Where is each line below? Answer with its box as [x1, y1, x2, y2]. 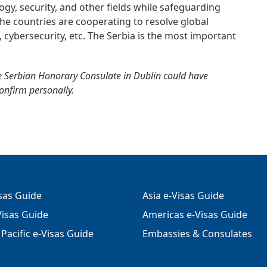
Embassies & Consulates [142, 227, 252, 240]
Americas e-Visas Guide [142, 208, 247, 221]
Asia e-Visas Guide [142, 189, 224, 202]
